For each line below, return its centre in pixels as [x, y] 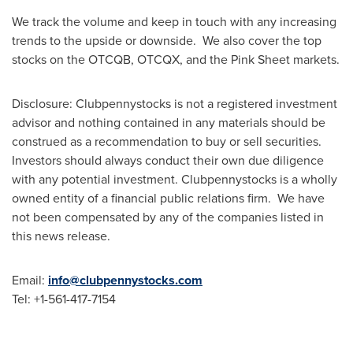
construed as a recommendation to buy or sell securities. [167, 141]
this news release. [61, 236]
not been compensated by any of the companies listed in [168, 217]
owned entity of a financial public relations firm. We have [168, 198]
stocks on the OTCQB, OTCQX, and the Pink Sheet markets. [176, 59]
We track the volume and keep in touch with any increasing [174, 22]
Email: [30, 280]
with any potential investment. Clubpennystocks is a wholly [175, 179]
